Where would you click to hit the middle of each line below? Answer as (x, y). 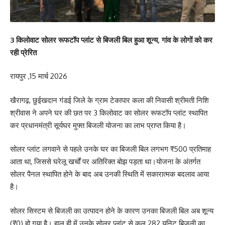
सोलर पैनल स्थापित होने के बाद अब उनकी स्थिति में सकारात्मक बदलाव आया (109, 174)
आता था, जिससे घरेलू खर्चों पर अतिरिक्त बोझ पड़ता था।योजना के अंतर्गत (105, 162)
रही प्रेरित (23, 52)
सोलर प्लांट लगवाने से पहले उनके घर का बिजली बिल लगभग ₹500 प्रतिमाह (110, 149)
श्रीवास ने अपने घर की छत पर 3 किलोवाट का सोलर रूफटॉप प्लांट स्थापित (109, 113)
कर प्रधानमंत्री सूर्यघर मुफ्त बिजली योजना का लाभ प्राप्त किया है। (98, 125)
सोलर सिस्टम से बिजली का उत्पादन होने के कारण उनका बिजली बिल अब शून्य (112, 210)
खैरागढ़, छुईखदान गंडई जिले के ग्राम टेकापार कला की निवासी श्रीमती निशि (109, 100)
